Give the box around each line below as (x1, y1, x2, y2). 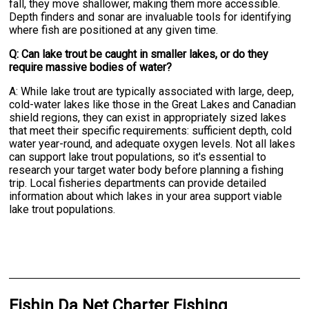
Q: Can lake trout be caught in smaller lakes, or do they (9, 48, 269, 61)
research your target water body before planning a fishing (9, 163, 284, 177)
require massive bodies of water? (9, 61, 172, 74)
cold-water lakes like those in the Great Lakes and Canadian (9, 98, 297, 112)
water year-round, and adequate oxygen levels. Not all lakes (9, 137, 296, 151)
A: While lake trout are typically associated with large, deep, (9, 85, 295, 99)
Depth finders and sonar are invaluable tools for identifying (9, 10, 292, 24)
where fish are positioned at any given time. (9, 23, 219, 37)
